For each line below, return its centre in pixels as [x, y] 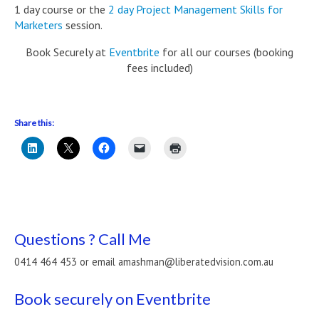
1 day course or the [61, 9]
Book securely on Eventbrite [113, 299]
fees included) [159, 68]
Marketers [38, 25]
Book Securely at [66, 52]
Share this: [34, 123]
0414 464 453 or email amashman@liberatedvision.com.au [144, 262]
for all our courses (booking [226, 52]
